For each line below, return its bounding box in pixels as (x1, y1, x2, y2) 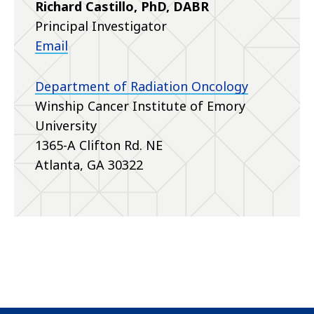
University (35, 117, 97, 135)
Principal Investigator (35, 18, 167, 35)
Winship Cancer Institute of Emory (35, 97, 245, 115)
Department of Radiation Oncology (35, 78, 248, 95)
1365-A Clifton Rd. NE (35, 137, 163, 154)
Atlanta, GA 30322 (35, 156, 143, 174)
